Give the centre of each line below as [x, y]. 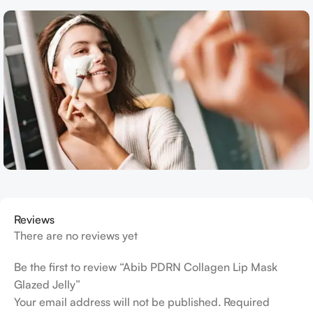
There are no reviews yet [76, 235]
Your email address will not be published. [117, 301]
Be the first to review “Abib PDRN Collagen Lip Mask [146, 267]
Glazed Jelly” [47, 284]
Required [247, 301]
